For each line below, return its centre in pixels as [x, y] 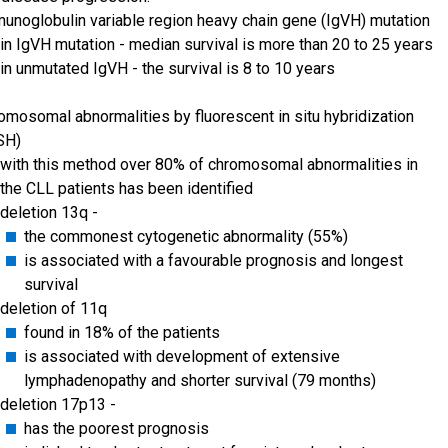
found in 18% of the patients [122, 332]
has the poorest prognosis [116, 428]
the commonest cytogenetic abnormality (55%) [186, 236]
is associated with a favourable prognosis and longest [213, 260]
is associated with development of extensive [182, 356]
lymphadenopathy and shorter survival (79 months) [200, 380]
